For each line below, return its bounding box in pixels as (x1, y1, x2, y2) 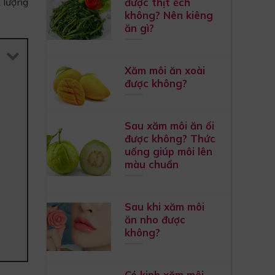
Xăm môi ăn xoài (124, 63, 205, 77)
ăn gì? (124, 21, 154, 34)
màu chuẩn (124, 157, 179, 171)
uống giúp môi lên (124, 144, 212, 158)
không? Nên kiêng (124, 8, 213, 21)
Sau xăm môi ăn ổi (124, 118, 214, 132)
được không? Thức (124, 131, 215, 145)
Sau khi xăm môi (124, 199, 204, 213)
